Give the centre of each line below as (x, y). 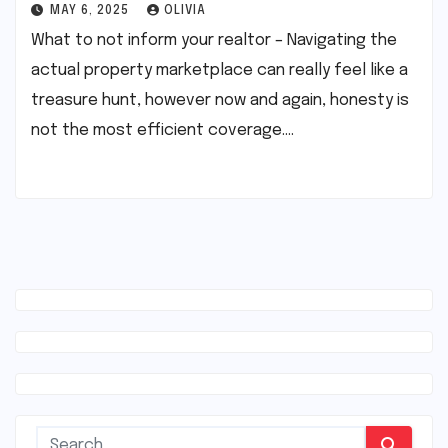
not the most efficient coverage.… (162, 131)
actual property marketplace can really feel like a (219, 71)
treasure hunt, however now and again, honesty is (220, 101)
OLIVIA (185, 11)
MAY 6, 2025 (91, 11)
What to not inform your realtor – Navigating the (214, 41)
